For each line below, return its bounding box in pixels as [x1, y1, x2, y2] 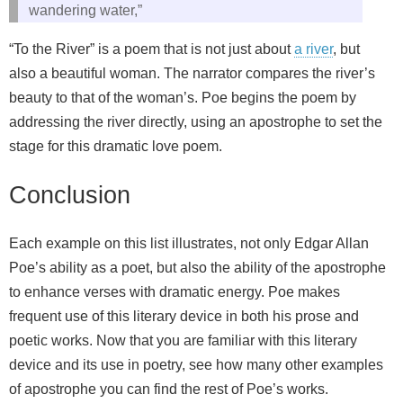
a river [294, 40, 333, 57]
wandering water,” [29, 2, 142, 18]
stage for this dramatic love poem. [9, 138, 222, 154]
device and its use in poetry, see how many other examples [9, 357, 383, 373]
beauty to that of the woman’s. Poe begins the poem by [9, 89, 356, 105]
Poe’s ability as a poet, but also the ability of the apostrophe [9, 260, 386, 276]
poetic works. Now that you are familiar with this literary [9, 333, 357, 349]
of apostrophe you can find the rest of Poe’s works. [9, 381, 328, 398]
